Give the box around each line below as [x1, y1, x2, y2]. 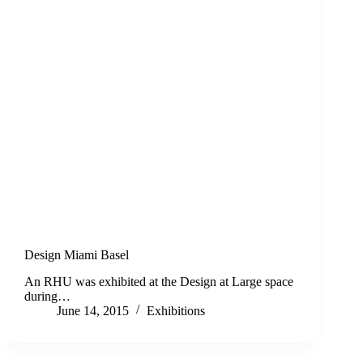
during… [24, 288, 70, 303]
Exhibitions [147, 303, 205, 318]
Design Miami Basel [24, 248, 129, 263]
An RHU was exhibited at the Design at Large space [24, 274, 293, 288]
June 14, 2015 [57, 303, 129, 318]
